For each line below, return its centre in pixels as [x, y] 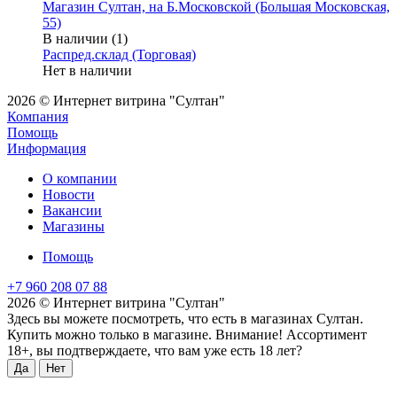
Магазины [74, 226]
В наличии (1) [85, 38]
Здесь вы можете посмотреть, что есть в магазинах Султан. [185, 318]
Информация [47, 148]
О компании [80, 178]
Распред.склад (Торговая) [119, 54]
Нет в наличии [87, 70]
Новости [69, 194]
